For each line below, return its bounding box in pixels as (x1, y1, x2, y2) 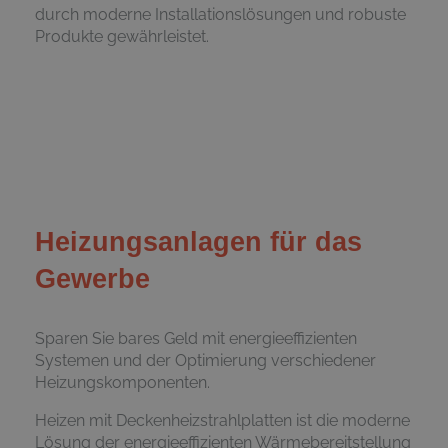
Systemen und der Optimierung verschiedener (35, 350, 376, 370)
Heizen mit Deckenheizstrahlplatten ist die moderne (35, 410, 410, 430)
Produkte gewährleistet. (35, 26, 209, 46)
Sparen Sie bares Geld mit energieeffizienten (35, 328, 357, 348)
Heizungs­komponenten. (35, 372, 210, 392)
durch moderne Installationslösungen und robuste (35, 4, 406, 24)
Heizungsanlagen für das (35, 226, 362, 257)
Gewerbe (35, 263, 150, 294)
